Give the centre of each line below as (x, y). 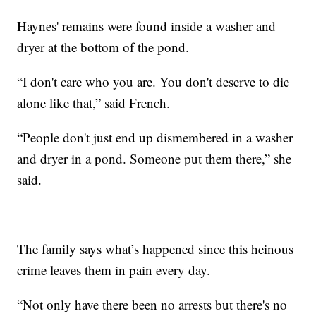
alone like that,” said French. (94, 102)
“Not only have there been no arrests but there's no (152, 304)
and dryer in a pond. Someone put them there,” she (154, 158)
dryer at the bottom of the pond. (103, 47)
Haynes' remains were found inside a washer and (147, 25)
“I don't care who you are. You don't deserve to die (153, 81)
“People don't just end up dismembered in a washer (155, 137)
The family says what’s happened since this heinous (156, 248)
